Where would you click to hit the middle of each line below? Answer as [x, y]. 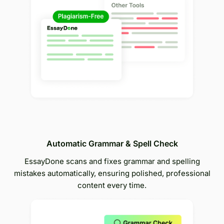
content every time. [112, 185]
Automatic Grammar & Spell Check [112, 143]
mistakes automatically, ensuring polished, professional [112, 173]
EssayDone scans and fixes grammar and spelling [112, 161]
